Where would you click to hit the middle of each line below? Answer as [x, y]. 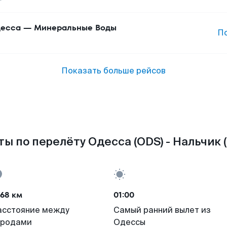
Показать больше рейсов [113, 71]
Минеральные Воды [75, 28]
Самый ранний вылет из [162, 210]
